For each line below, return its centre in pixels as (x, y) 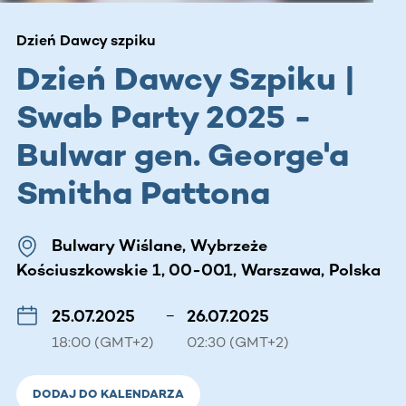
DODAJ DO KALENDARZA (108, 393)
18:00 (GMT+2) (103, 342)
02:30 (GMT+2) (238, 342)
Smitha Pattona (143, 192)
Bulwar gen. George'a (183, 154)
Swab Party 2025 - (164, 116)
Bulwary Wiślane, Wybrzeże (159, 245)
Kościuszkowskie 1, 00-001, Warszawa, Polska (198, 270)
